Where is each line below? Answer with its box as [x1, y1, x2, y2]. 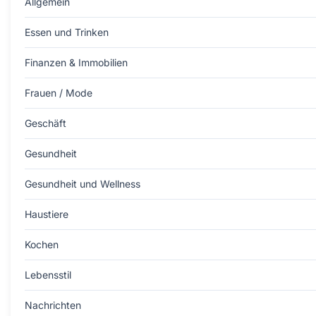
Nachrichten [25, 299, 81, 311]
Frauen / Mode [25, 87, 92, 99]
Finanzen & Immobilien [25, 56, 128, 68]
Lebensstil [25, 269, 71, 281]
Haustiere [25, 208, 68, 220]
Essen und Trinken [25, 26, 109, 38]
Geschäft [25, 117, 66, 129]
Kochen [25, 238, 59, 250]
